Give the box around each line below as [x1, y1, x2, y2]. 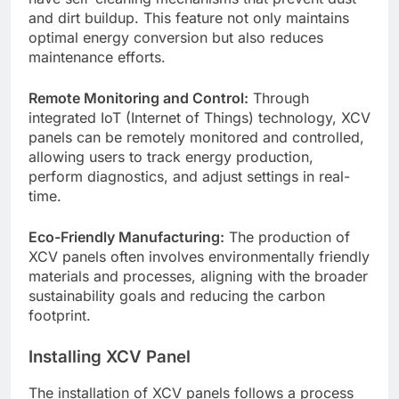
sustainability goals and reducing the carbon [28, 286, 325, 305]
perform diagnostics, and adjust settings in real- [28, 167, 350, 185]
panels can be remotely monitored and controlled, [28, 127, 364, 146]
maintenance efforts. [28, 47, 166, 66]
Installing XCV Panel [28, 346, 191, 367]
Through [248, 88, 309, 107]
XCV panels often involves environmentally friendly [28, 247, 370, 265]
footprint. [28, 305, 91, 324]
